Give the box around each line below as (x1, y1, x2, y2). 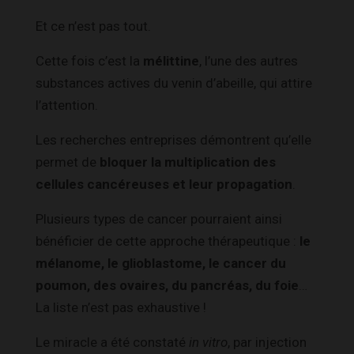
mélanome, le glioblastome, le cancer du (36, 254, 286, 271)
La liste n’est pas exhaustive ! (36, 299, 206, 315)
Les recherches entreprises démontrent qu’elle (36, 131, 311, 148)
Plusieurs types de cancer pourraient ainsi (36, 210, 282, 227)
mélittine (143, 52, 199, 69)
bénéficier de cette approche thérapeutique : (36, 232, 299, 249)
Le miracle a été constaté (36, 333, 189, 350)
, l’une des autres (199, 52, 298, 69)
